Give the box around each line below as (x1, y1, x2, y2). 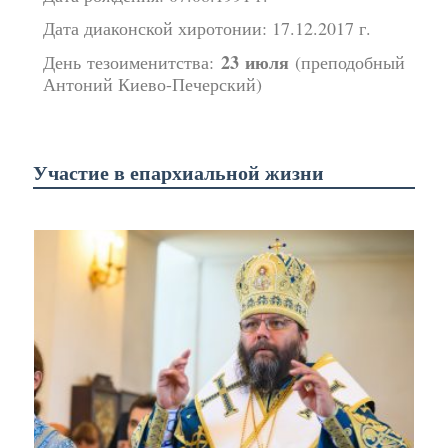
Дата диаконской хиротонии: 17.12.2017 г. (42, 16, 371, 41)
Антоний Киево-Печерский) (42, 71, 262, 96)
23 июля (220, 48, 289, 75)
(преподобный (288, 49, 406, 74)
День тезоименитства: (42, 49, 221, 74)
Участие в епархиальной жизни (32, 157, 324, 188)
